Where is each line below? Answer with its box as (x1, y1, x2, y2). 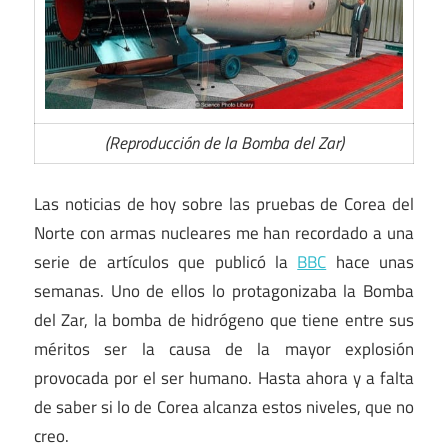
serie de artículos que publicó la (34, 248, 298, 275)
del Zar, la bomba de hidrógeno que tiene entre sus (34, 306, 414, 333)
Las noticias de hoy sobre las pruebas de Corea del (34, 190, 414, 217)
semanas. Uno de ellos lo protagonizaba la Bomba (34, 277, 414, 304)
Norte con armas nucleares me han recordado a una (34, 219, 414, 246)
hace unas (326, 248, 414, 275)
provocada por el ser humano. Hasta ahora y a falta (34, 364, 414, 391)
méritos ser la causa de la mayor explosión (34, 335, 414, 362)
